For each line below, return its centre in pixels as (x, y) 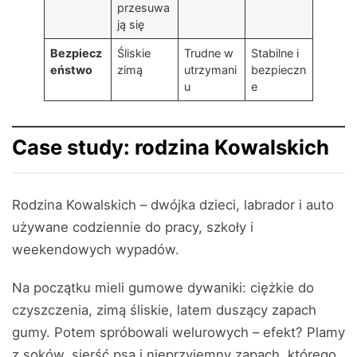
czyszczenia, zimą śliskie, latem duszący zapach (164, 310)
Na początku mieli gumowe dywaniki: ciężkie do (163, 288)
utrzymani (211, 70)
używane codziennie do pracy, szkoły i (133, 227)
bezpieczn (279, 70)
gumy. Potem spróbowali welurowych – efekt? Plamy (178, 332)
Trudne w (209, 53)
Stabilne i (275, 53)
